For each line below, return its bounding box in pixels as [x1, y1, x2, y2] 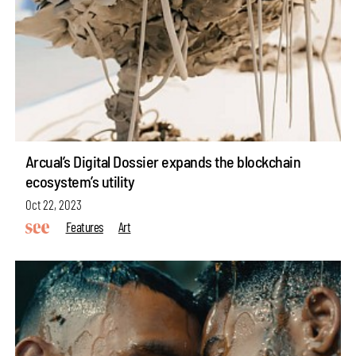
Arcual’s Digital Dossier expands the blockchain [25, 152, 301, 172]
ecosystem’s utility [25, 172, 135, 192]
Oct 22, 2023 [25, 195, 82, 212]
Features [65, 218, 103, 234]
